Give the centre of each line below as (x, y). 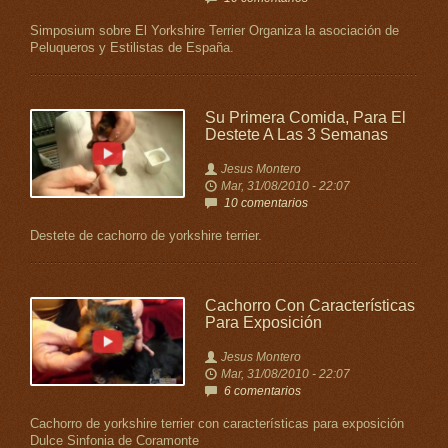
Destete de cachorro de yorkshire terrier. (146, 236)
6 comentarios (262, 391)
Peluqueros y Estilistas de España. (132, 48)
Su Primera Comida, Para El (305, 117)
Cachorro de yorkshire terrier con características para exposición (217, 424)
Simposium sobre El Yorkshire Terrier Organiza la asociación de (214, 31)
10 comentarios (265, 203)
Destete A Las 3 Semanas (296, 134)
